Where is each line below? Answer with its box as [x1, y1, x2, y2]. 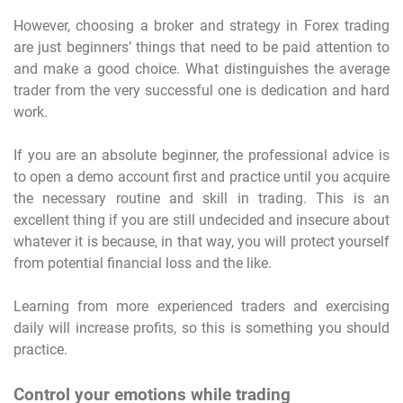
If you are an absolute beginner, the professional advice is [13, 147, 390, 165]
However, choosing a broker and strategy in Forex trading [13, 17, 390, 35]
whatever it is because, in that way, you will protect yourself [13, 233, 390, 251]
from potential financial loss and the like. [13, 255, 272, 273]
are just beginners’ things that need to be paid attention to [13, 39, 390, 57]
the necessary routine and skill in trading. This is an [13, 190, 390, 208]
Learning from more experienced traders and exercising [13, 298, 390, 316]
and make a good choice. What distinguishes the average [13, 60, 390, 78]
